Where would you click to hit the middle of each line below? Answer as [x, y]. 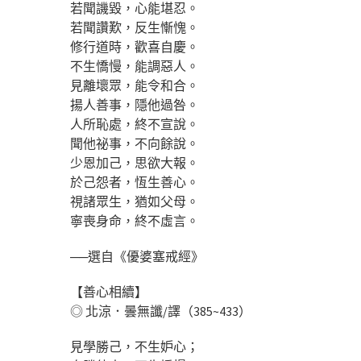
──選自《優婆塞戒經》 [137, 256]
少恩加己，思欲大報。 [135, 162]
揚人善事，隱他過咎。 [135, 104]
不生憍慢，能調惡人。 [135, 66]
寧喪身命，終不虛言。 [135, 220]
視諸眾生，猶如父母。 [135, 201]
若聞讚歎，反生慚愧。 [135, 27]
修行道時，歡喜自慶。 [135, 46]
